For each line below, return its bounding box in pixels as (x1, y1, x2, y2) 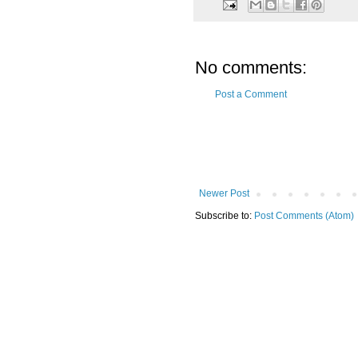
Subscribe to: (195, 210, 254, 222)
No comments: (195, 58, 307, 78)
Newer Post (199, 188, 249, 200)
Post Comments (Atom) (254, 210, 354, 222)
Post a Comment (215, 89, 287, 101)
